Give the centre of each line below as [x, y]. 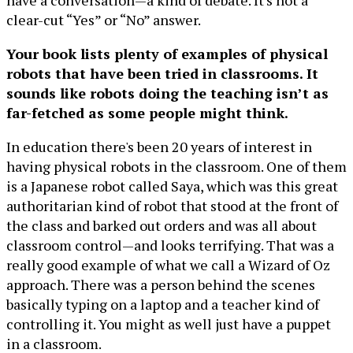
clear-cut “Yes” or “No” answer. [104, 20]
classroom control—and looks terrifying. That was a [170, 245]
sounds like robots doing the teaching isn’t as [167, 93]
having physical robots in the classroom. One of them [176, 167]
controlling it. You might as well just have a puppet [169, 324]
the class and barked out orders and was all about [162, 226]
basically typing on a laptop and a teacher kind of [163, 305]
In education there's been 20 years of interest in [159, 147]
